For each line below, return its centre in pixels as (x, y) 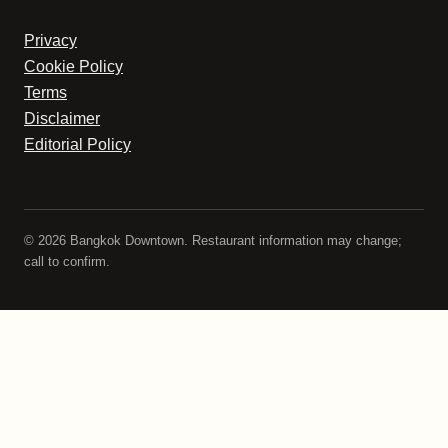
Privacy (50, 40)
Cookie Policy (73, 66)
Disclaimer (62, 118)
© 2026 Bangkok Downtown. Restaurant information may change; (213, 240)
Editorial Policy (77, 144)
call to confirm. (67, 261)
